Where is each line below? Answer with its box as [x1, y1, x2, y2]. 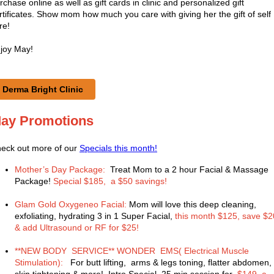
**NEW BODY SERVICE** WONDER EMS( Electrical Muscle [15, 246, 249, 256]
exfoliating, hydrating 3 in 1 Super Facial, [15, 211, 175, 221]
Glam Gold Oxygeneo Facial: [15, 199, 127, 209]
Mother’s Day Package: [15, 165, 105, 174]
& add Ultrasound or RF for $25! [15, 223, 141, 232]
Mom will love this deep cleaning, [127, 199, 256, 209]
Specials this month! [80, 143, 157, 153]
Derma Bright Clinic [2, 84, 83, 94]
